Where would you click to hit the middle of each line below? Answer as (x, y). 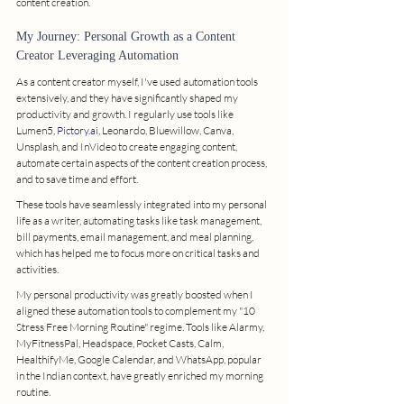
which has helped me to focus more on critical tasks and (139, 252)
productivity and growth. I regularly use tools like (126, 114)
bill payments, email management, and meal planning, (136, 236)
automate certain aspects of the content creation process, (142, 162)
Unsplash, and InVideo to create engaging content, (128, 146)
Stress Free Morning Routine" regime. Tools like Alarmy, (141, 326)
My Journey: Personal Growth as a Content (128, 36)
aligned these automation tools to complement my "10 (137, 310)
